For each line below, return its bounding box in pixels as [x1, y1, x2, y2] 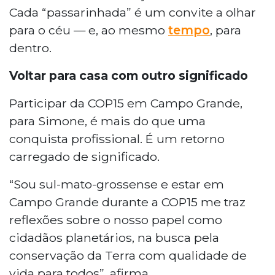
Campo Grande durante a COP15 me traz [9, 194, 246, 209]
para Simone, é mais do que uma [9, 113, 206, 128]
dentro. [9, 40, 52, 55]
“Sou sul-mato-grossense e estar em [9, 176, 224, 192]
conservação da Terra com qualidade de [9, 247, 247, 263]
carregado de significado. [9, 149, 160, 164]
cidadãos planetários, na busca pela [9, 230, 219, 245]
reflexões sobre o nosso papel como [9, 212, 222, 227]
